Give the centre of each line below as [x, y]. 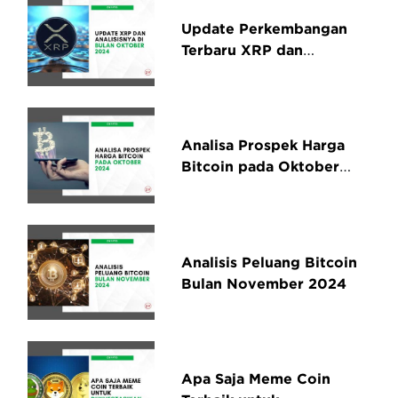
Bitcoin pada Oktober [261, 167]
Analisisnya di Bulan [255, 71]
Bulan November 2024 [264, 283]
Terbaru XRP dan [243, 49]
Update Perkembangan [265, 28]
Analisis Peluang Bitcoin [270, 262]
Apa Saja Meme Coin [256, 379]
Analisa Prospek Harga [263, 145]
